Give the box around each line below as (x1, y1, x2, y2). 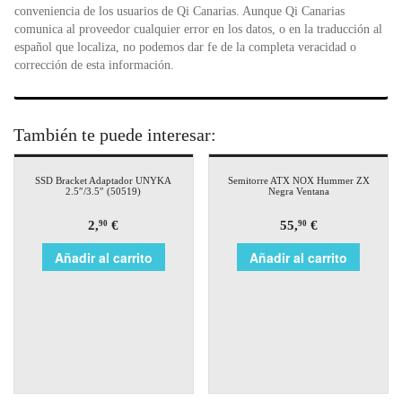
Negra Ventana (267, 186, 329, 197)
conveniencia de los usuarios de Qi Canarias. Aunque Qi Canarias (14, 4, 345, 19)
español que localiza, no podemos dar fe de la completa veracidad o (14, 40, 356, 55)
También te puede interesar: (13, 125, 216, 145)
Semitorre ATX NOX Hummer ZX (227, 175, 370, 187)
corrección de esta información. (14, 58, 174, 73)
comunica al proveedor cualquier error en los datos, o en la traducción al (14, 22, 382, 37)
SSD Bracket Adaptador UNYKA (35, 175, 172, 187)
